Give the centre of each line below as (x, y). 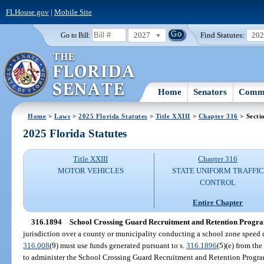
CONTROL (218, 183)
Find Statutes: (223, 35)
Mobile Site (73, 12)
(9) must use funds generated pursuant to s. (118, 245)
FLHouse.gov (27, 12)
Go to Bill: (75, 35)
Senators (210, 92)
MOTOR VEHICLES (90, 171)
